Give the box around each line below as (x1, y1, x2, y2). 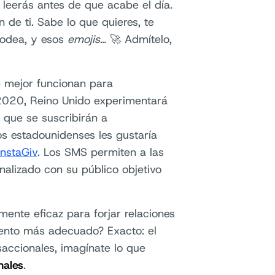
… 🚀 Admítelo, (100, 32, 172, 47)
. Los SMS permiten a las (37, 145, 164, 160)
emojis (68, 32, 100, 47)
